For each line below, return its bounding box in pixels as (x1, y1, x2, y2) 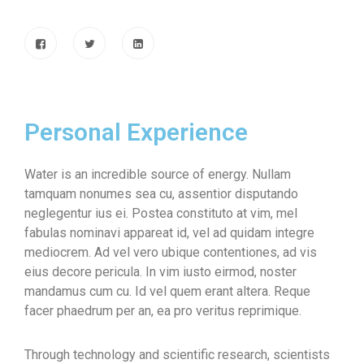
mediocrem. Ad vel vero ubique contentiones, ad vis (24, 245, 317, 260)
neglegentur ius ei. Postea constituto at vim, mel (24, 206, 297, 221)
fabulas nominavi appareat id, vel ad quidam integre (24, 225, 314, 240)
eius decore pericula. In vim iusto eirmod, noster (24, 264, 297, 279)
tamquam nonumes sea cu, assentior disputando (24, 186, 298, 201)
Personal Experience (24, 118, 248, 146)
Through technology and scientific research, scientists (24, 347, 330, 362)
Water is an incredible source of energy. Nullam (24, 167, 291, 182)
